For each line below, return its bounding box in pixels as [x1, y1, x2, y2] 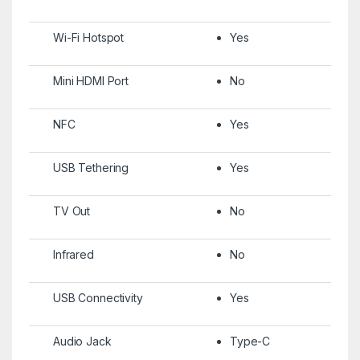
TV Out [52, 203, 91, 218]
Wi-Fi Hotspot [52, 30, 125, 44]
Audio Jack [52, 333, 112, 348]
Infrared [52, 247, 94, 261]
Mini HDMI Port [52, 73, 129, 88]
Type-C [229, 333, 271, 348]
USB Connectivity [52, 290, 143, 305]
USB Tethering [52, 160, 129, 174]
